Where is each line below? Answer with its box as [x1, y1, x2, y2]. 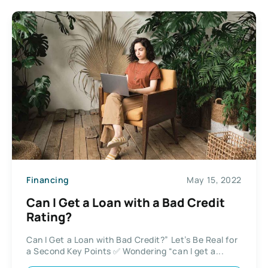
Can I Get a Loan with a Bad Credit [26, 194, 225, 211]
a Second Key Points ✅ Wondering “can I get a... [26, 245, 224, 257]
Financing [26, 174, 70, 185]
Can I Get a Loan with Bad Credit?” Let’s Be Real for [26, 233, 238, 245]
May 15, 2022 [187, 174, 242, 185]
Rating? [26, 208, 72, 225]
